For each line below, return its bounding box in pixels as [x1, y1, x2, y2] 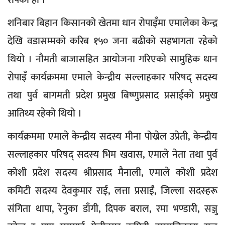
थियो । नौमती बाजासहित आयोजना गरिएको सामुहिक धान [8, 51, 217, 68]
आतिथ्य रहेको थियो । [8, 105, 84, 123]
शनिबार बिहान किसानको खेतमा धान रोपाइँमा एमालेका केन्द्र [8, 15, 217, 32]
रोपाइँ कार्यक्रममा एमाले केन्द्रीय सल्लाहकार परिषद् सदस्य [8, 69, 217, 86]
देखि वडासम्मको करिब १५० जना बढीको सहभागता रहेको [8, 33, 217, 50]
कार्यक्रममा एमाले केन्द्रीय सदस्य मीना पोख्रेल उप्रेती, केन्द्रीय [8, 128, 217, 146]
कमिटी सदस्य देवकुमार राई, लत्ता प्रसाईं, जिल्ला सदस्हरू [8, 182, 217, 200]
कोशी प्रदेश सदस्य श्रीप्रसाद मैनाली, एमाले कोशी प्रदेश [8, 164, 217, 182]
